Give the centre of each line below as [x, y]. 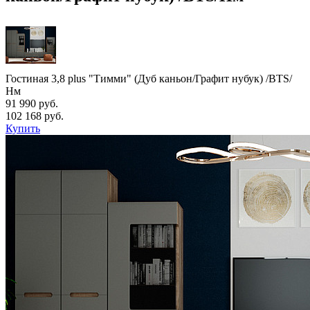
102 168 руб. [35, 116]
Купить [23, 128]
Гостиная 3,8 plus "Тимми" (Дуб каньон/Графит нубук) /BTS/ [149, 78]
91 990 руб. [32, 103]
